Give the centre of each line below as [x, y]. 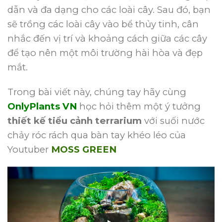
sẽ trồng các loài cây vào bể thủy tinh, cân [103, 24]
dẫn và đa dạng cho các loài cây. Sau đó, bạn [109, 9]
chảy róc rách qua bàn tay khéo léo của [97, 135]
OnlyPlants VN [42, 106]
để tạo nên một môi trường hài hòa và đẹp [105, 53]
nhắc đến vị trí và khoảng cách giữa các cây [107, 38]
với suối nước [173, 120]
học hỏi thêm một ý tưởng [139, 106]
